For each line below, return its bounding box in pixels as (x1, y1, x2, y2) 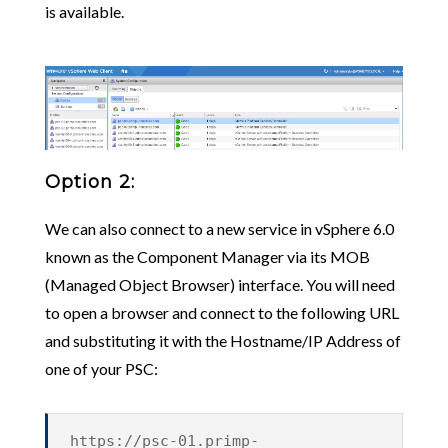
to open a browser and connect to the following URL (44, 302, 399, 322)
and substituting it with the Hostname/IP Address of (44, 330, 401, 350)
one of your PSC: (44, 358, 158, 378)
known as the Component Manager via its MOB (44, 246, 370, 266)
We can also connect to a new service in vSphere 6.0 (44, 218, 394, 238)
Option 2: (44, 170, 135, 193)
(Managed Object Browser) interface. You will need (44, 274, 395, 294)
